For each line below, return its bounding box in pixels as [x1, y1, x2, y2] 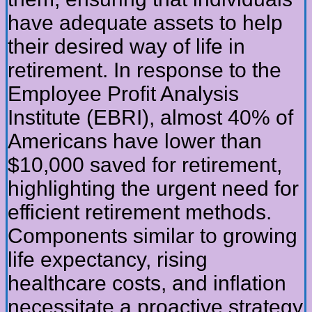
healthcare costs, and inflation [8, 272, 286, 295]
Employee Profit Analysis [8, 82, 239, 106]
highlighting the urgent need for [8, 177, 299, 201]
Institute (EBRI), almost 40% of [8, 106, 293, 130]
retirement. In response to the [8, 58, 281, 82]
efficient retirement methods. [8, 201, 272, 224]
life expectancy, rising [8, 248, 208, 272]
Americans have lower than [8, 130, 262, 153]
